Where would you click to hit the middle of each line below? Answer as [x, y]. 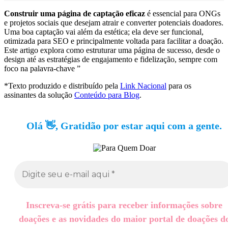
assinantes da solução [39, 95]
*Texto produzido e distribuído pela [62, 85]
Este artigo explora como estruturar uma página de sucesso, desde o [112, 50]
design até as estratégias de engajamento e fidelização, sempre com [111, 59]
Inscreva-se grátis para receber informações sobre [124, 205]
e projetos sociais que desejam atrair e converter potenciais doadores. [114, 22]
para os [179, 85]
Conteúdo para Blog [107, 95]
